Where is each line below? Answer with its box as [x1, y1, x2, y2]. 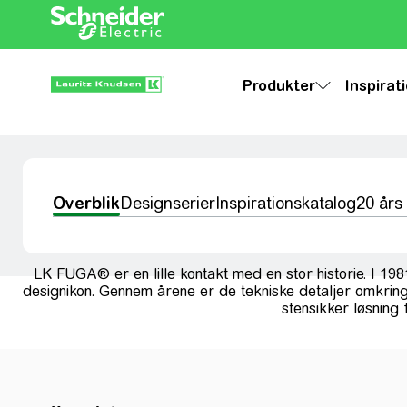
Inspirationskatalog [215, 194, 356, 213]
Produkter [242, 77, 315, 94]
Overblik [53, 194, 120, 213]
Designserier [120, 194, 215, 213]
